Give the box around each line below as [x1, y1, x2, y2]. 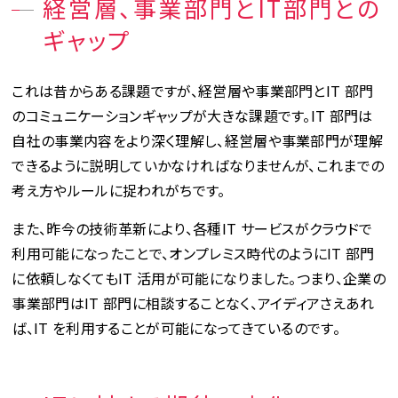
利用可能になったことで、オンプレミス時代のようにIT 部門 [12, 243, 375, 264]
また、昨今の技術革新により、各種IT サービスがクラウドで [12, 218, 373, 239]
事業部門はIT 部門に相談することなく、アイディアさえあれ [12, 292, 375, 314]
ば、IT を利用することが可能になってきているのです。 [12, 317, 341, 338]
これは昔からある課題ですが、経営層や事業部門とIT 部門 [12, 80, 374, 101]
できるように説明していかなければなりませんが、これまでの [12, 155, 385, 176]
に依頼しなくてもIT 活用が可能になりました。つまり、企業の [12, 267, 386, 289]
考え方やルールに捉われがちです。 [12, 179, 226, 201]
